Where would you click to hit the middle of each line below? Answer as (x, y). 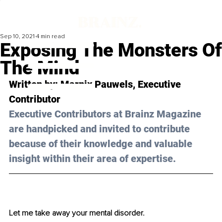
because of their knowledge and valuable (102, 144)
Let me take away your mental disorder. (77, 213)
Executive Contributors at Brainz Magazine (106, 114)
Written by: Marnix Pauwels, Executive (96, 84)
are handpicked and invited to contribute (101, 129)
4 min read (51, 37)
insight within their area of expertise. (92, 159)
